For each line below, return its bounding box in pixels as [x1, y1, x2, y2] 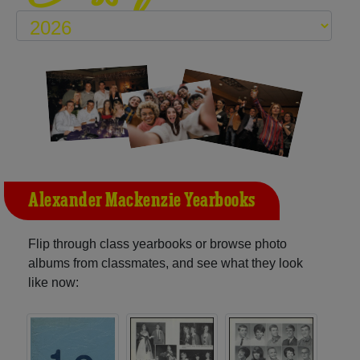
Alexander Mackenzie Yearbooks [28, 187, 256, 214]
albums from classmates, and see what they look [28, 256, 303, 270]
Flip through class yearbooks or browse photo [28, 236, 287, 251]
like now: [28, 275, 79, 289]
